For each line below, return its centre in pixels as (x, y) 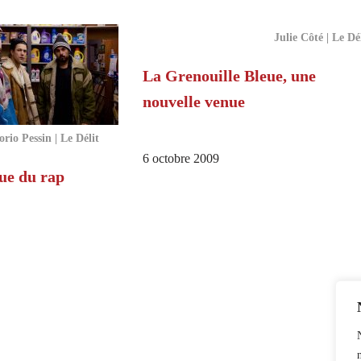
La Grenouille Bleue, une (229, 76)
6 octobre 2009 (180, 159)
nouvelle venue (193, 102)
